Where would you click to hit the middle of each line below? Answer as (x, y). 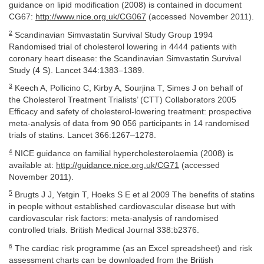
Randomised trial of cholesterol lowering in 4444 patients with (123, 47)
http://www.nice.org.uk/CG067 (91, 17)
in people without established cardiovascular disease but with (122, 207)
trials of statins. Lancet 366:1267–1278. (82, 136)
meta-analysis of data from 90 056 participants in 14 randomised (129, 124)
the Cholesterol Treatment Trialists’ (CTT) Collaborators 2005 (123, 100)
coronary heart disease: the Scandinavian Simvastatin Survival (125, 58)
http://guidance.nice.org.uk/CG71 (118, 165)
